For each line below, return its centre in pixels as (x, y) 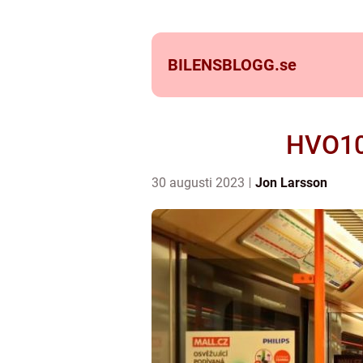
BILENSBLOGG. (224, 65)
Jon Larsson (291, 183)
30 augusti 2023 (200, 183)
